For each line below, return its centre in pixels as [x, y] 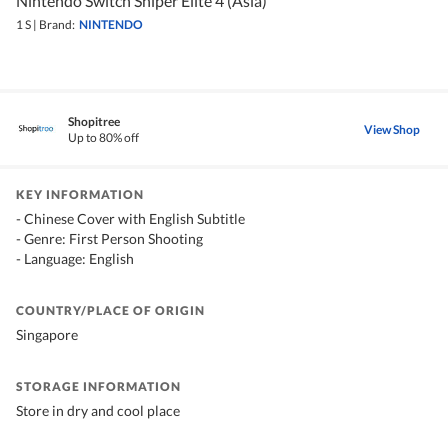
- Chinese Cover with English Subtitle [130, 219]
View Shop [392, 129]
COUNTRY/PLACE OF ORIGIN [110, 311]
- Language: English [75, 259]
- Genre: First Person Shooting [109, 239]
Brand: [57, 25]
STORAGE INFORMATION [98, 387]
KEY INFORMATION [80, 195]
